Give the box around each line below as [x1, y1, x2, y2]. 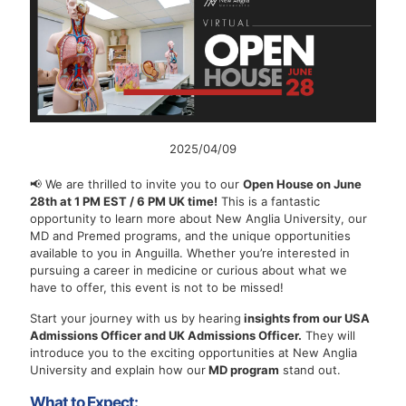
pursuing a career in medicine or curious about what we [30, 262, 347, 277]
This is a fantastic [217, 193, 320, 208]
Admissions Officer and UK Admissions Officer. [30, 327, 302, 343]
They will [302, 327, 355, 343]
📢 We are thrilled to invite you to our [30, 176, 243, 191]
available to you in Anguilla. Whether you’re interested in [30, 245, 350, 260]
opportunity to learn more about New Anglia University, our [30, 210, 367, 226]
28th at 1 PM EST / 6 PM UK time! [30, 193, 217, 208]
